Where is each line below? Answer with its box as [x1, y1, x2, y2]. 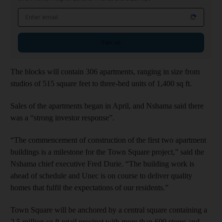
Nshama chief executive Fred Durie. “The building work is [10, 159, 194, 168]
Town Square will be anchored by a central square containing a [10, 205, 207, 214]
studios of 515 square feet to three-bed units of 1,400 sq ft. [10, 79, 192, 88]
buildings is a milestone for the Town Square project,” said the [10, 147, 204, 156]
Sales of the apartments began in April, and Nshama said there [10, 101, 204, 110]
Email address [18, 8, 69, 17]
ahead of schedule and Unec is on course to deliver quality [10, 171, 192, 180]
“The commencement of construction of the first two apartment [10, 135, 206, 144]
